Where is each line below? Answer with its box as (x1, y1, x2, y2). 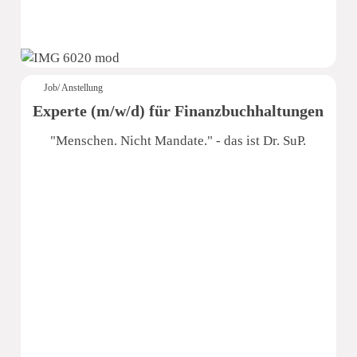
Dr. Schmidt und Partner (132, 319, 225, 331)
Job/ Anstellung (44, 81, 104, 93)
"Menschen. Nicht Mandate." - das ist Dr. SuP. (50, 133, 307, 148)
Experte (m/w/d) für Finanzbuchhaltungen (33, 102, 324, 120)
